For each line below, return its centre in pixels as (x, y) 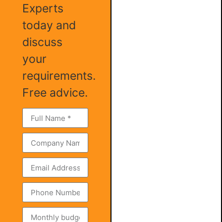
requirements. (59, 76)
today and (49, 25)
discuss (42, 42)
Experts (43, 8)
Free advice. (55, 93)
